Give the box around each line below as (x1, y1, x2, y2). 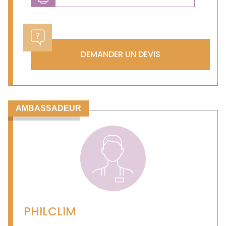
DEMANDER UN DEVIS (80, 48, 160, 61)
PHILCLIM (24, 203, 76, 220)
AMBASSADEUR (16, 104, 81, 113)
